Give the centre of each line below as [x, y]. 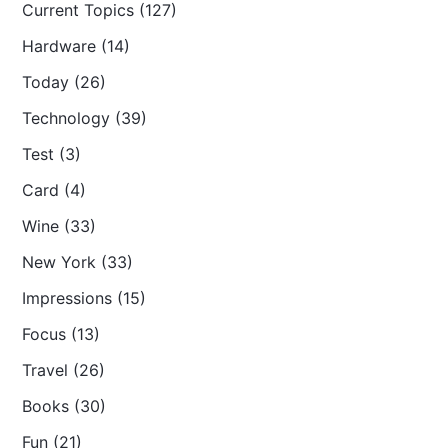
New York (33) [78, 262]
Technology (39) [85, 118]
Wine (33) [59, 226]
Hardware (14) [76, 46]
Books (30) [64, 406]
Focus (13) [61, 334]
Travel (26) [64, 370]
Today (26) [64, 82]
